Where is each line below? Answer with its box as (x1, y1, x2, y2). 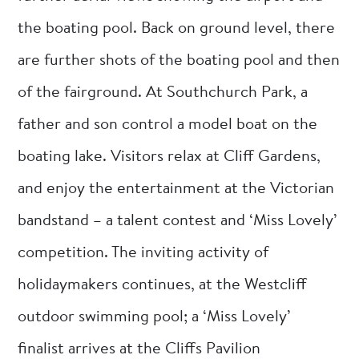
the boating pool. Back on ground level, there (18, 20, 336, 37)
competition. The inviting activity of (18, 244, 269, 261)
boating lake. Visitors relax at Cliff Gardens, (18, 148, 321, 165)
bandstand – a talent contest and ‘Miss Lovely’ (18, 212, 338, 229)
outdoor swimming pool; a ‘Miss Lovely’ (18, 309, 292, 325)
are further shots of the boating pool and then (18, 52, 341, 69)
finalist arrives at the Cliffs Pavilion (18, 341, 261, 357)
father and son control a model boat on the (18, 116, 318, 133)
